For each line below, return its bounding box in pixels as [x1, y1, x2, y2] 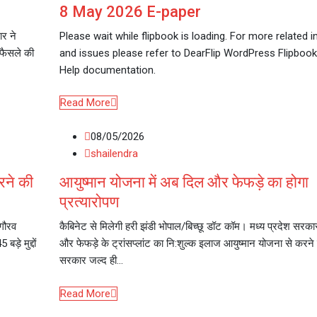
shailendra [91, 147, 138, 160]
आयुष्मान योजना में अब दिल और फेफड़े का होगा [59, 173, 309, 191]
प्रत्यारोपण [59, 193, 119, 211]
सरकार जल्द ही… [59, 254, 123, 267]
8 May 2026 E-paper [59, 2, 201, 21]
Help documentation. [59, 63, 156, 76]
